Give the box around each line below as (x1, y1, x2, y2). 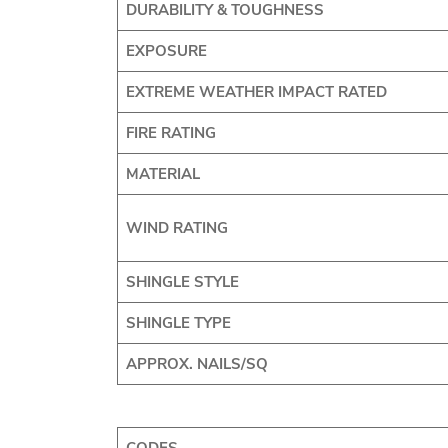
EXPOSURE (125, 41, 207, 61)
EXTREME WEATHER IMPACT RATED (125, 82, 387, 102)
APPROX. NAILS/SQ (125, 354, 268, 374)
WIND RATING (125, 218, 228, 238)
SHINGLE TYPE (125, 313, 231, 333)
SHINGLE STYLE (125, 272, 239, 292)
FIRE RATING (125, 123, 216, 143)
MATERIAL (125, 164, 200, 184)
